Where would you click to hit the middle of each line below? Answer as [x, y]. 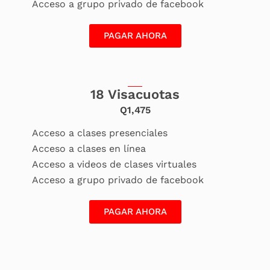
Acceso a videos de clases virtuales [114, 165]
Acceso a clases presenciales [99, 133]
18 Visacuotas [135, 95]
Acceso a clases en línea [89, 149]
